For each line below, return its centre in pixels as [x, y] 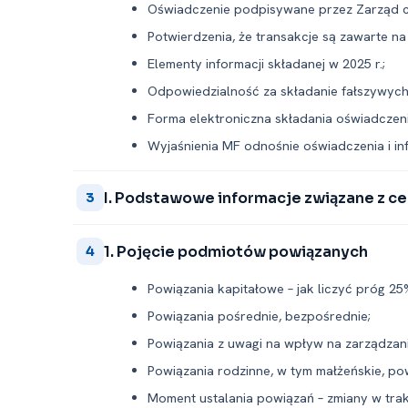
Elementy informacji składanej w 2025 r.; [266, 63]
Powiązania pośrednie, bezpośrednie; [259, 316]
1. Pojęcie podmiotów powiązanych [236, 251]
